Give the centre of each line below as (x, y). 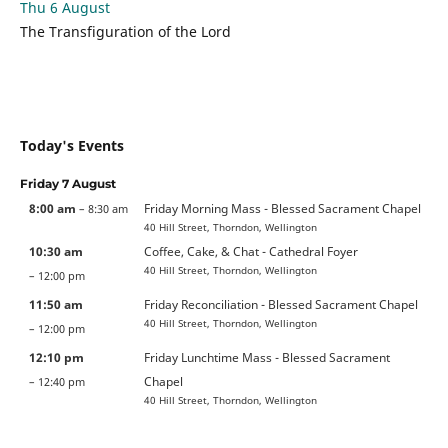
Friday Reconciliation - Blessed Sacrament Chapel (281, 303)
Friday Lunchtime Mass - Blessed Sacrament (267, 356)
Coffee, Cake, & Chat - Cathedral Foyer (251, 250)
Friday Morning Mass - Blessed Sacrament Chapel (282, 207)
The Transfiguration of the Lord (125, 31)
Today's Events (72, 145)
